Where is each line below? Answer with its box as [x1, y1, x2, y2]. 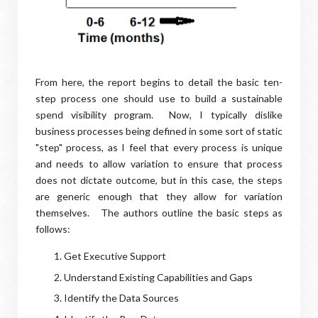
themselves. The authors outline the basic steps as [35, 207, 283, 219]
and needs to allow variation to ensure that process [35, 158, 283, 170]
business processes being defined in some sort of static [35, 125, 283, 137]
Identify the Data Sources [64, 292, 179, 304]
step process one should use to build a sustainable [35, 92, 283, 104]
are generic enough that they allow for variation [35, 190, 283, 202]
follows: [35, 223, 70, 235]
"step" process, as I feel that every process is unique [35, 141, 283, 153]
